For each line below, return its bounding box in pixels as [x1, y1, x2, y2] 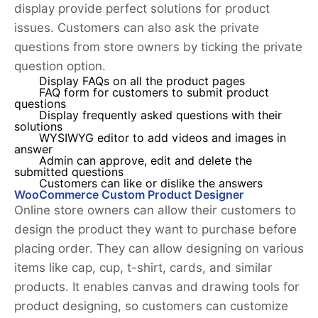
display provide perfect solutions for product [14, 1, 270, 16]
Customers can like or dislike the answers [39, 177, 263, 191]
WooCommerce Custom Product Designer [14, 188, 244, 202]
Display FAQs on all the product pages [39, 75, 245, 89]
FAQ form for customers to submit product [39, 86, 269, 100]
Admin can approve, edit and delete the [39, 154, 252, 168]
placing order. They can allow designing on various [14, 241, 304, 256]
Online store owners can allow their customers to [14, 203, 296, 218]
